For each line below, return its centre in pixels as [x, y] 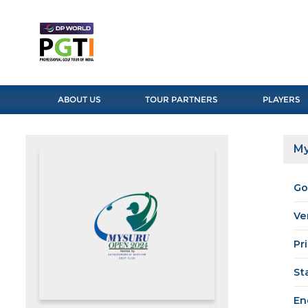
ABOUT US [79, 100]
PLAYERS [281, 100]
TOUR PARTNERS [182, 100]
